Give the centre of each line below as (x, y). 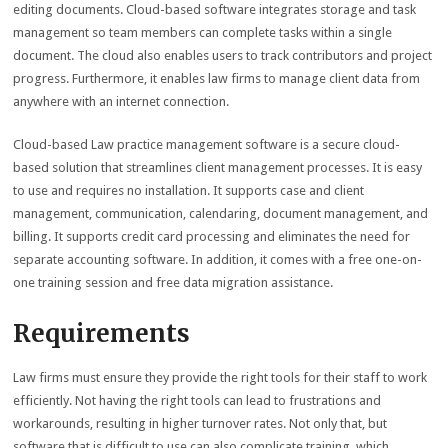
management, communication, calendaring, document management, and (221, 213)
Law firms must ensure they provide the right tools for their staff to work (220, 377)
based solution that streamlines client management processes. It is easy (218, 167)
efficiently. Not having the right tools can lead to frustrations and (197, 400)
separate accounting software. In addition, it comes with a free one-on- (218, 259)
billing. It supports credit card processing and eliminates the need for (212, 236)
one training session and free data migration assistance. (173, 282)
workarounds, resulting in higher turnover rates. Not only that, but (200, 423)
